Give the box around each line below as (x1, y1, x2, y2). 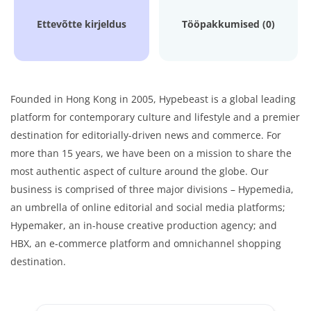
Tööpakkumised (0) (181, 17, 275, 31)
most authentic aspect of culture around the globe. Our (10, 165, 269, 178)
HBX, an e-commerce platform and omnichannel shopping (10, 237, 281, 250)
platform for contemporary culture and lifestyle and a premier (10, 110, 300, 124)
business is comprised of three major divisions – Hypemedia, (10, 183, 294, 196)
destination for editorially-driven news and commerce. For (10, 128, 281, 142)
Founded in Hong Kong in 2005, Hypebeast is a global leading (10, 92, 296, 106)
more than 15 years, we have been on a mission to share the (10, 146, 292, 160)
